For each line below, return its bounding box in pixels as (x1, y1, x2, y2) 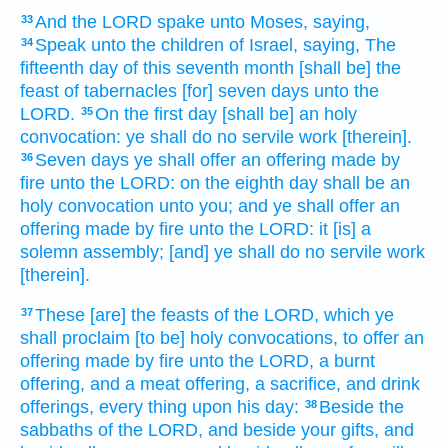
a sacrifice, (255, 374, 341, 395)
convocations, (228, 328, 338, 349)
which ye (324, 305, 394, 326)
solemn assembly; (20, 241, 164, 262)
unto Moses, (210, 11, 308, 32)
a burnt (319, 351, 375, 372)
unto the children (91, 34, 224, 55)
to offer (343, 328, 399, 349)
